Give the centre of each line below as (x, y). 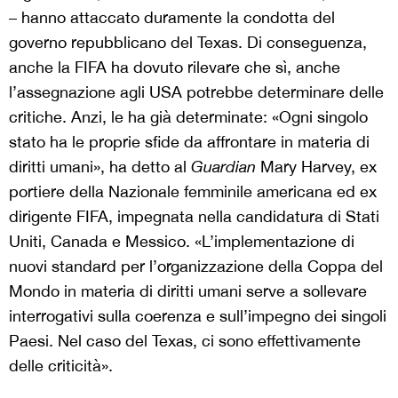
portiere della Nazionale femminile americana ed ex (193, 192)
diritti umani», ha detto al (100, 167)
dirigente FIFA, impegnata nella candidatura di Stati (194, 217)
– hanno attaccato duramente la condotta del (172, 18)
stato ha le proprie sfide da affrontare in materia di (189, 142)
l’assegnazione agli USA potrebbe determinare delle (196, 92)
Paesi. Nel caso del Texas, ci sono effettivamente (185, 341)
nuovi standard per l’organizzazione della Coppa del (196, 267)
